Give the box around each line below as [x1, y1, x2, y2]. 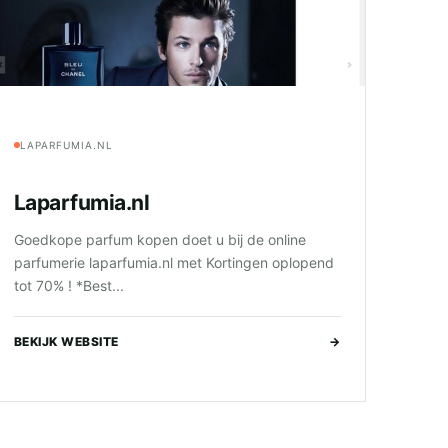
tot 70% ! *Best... [13, 277, 124, 294]
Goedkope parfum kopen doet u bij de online [13, 231, 306, 248]
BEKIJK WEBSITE [13, 334, 119, 349]
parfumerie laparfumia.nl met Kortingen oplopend [13, 254, 334, 271]
